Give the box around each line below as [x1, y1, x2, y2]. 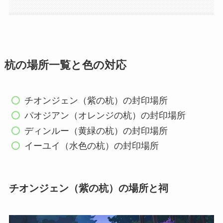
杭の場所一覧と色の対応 [4, 59, 126, 71]
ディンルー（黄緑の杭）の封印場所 [24, 125, 168, 136]
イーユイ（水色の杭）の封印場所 [24, 141, 159, 151]
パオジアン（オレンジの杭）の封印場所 [24, 111, 186, 121]
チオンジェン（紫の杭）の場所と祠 [8, 183, 168, 194]
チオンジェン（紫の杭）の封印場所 [24, 95, 168, 106]
